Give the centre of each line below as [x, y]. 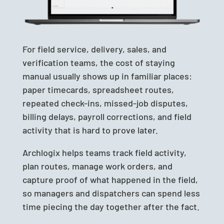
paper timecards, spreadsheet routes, [98, 89]
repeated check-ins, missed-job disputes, [105, 103]
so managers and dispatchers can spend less [111, 193]
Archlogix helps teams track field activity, [104, 152]
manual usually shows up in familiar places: [107, 76]
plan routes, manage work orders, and [97, 166]
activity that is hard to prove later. [90, 130]
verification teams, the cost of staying [98, 62]
